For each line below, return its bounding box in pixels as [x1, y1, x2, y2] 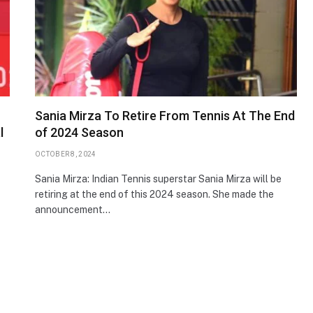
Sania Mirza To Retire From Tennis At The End [35, 108, 295, 123]
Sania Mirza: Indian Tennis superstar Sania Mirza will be [35, 173, 282, 184]
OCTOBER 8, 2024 [35, 150, 96, 158]
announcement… [35, 203, 110, 215]
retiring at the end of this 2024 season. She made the [35, 188, 274, 200]
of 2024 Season [35, 124, 124, 140]
